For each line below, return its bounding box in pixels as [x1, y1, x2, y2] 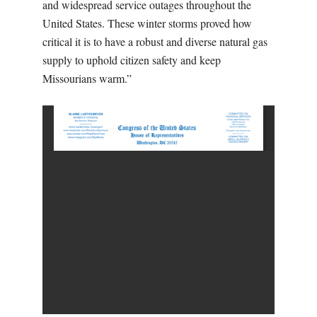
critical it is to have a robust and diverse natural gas [42, 34, 267, 50]
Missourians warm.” [42, 71, 132, 86]
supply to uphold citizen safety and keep [42, 52, 221, 68]
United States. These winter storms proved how [42, 16, 252, 31]
